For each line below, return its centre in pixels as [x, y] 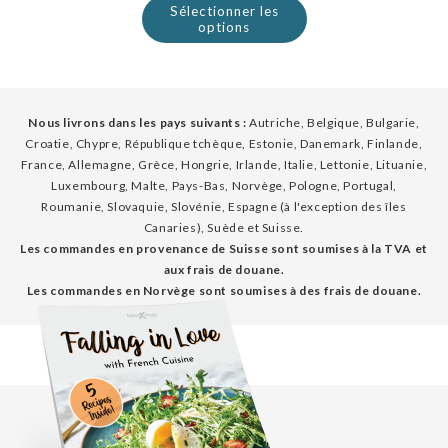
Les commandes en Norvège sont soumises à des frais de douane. [224, 290]
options [224, 26]
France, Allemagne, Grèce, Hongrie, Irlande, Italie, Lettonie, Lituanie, [224, 164]
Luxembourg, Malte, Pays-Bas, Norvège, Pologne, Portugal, [224, 185]
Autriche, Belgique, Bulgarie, [333, 122]
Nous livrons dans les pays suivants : [137, 122]
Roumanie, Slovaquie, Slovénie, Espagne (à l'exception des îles [224, 206]
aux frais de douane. [224, 269]
